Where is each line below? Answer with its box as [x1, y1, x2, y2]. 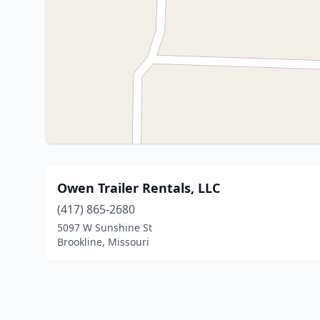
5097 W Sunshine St [57, 221, 152, 234]
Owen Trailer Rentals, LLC [57, 179, 220, 196]
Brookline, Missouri [57, 235, 149, 249]
